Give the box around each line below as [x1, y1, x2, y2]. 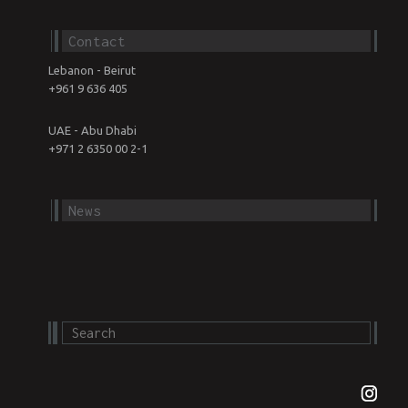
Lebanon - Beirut [47, 64, 136, 77]
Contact [67, 33, 126, 50]
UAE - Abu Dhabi [47, 124, 137, 138]
